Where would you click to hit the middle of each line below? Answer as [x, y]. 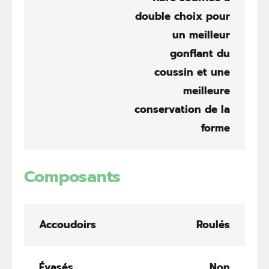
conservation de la [182, 109]
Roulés [213, 224]
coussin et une [192, 72]
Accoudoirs [68, 224]
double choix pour [183, 16]
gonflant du [200, 53]
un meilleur [201, 35]
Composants [72, 176]
